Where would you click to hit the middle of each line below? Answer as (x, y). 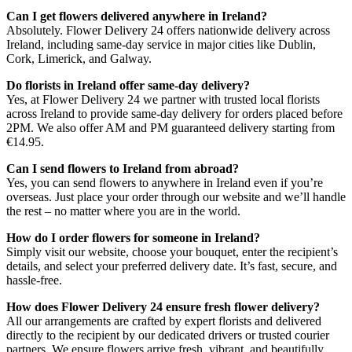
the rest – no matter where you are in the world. (123, 211)
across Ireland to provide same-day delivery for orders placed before (174, 113)
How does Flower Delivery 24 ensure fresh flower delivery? (163, 306)
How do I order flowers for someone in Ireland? (133, 237)
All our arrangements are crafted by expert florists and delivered (164, 321)
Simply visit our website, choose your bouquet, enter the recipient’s (172, 251)
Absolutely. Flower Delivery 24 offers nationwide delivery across (168, 30)
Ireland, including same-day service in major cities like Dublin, (161, 44)
